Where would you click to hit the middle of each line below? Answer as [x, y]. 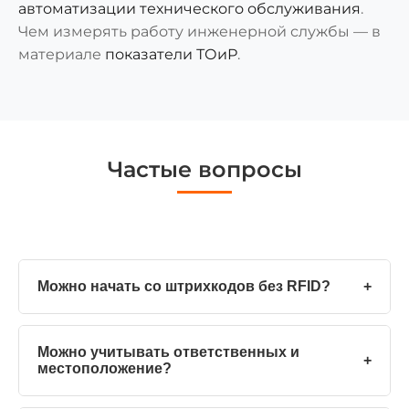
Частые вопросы [204, 169]
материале [62, 54]
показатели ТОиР [171, 54]
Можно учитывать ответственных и [168, 352]
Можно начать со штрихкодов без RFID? [184, 286]
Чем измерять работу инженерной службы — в [199, 31]
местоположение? [105, 368]
